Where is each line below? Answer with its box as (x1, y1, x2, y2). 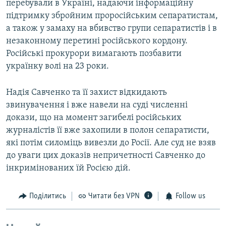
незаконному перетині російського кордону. (6, 36, 188, 46)
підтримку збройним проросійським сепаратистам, (6, 11, 218, 21)
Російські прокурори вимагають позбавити (6, 49, 182, 59)
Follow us (175, 192, 205, 201)
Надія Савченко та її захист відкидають (6, 88, 167, 98)
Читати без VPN (88, 192, 140, 201)
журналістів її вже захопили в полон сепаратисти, (6, 126, 209, 136)
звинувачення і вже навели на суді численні (6, 100, 188, 110)
